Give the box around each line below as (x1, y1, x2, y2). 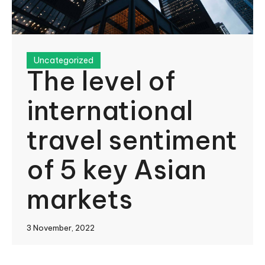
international (27, 94, 193, 127)
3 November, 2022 (27, 223, 95, 232)
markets (27, 183, 132, 216)
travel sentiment (27, 124, 237, 157)
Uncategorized (34, 55, 93, 66)
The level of (27, 64, 175, 98)
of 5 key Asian (27, 153, 206, 186)
